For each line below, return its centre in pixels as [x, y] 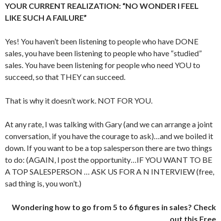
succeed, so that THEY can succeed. [65, 77]
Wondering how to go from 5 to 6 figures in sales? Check [114, 207]
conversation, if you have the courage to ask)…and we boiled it [109, 136]
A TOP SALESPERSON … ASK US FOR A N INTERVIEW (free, [110, 171]
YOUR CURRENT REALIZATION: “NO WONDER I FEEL [102, 6]
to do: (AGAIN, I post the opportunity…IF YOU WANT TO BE [109, 160]
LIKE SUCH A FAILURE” [46, 18]
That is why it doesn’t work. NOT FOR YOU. [79, 100]
